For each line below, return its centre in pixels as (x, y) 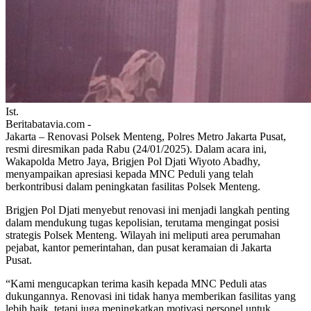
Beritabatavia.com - (48, 124)
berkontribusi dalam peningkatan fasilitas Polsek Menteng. (136, 186)
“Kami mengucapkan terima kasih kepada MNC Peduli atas (136, 283)
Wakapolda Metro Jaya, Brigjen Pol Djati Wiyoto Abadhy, (133, 161)
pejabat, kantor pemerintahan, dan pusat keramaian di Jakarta (138, 247)
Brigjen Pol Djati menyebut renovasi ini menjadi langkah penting (148, 210)
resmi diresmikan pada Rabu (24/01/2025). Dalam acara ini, (136, 149)
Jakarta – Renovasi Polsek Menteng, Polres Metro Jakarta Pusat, (146, 136)
